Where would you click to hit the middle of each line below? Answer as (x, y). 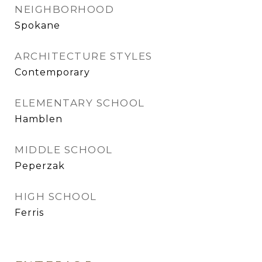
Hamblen (39, 119)
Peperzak (40, 166)
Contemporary (52, 72)
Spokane (37, 25)
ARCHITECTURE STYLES (84, 56)
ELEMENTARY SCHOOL (80, 103)
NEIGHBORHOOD (64, 9)
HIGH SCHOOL (56, 196)
